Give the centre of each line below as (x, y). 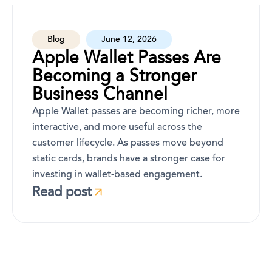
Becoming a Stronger (114, 76)
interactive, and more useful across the (117, 127)
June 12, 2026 (129, 39)
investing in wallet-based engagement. (117, 174)
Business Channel (100, 94)
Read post (62, 192)
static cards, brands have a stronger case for (128, 158)
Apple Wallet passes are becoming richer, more (136, 111)
